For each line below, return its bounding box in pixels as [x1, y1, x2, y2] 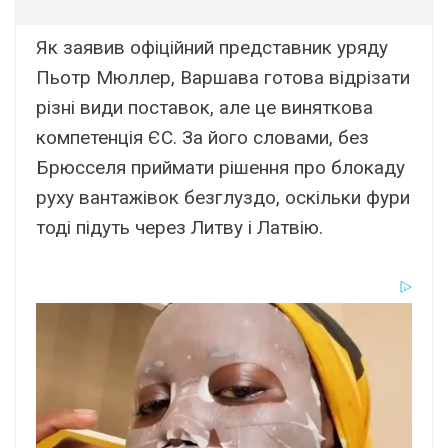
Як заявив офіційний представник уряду [36, 35, 388, 59]
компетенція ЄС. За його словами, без [36, 125, 369, 149]
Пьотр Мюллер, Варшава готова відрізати [36, 65, 410, 89]
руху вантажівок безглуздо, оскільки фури [36, 185, 410, 209]
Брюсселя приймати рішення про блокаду [36, 155, 405, 179]
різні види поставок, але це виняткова [36, 95, 373, 119]
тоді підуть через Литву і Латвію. [36, 215, 323, 239]
